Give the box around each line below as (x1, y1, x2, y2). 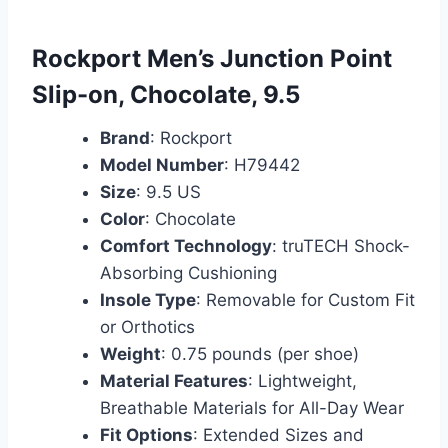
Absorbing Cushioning (100, 262, 277, 283)
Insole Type (100, 289, 196, 310)
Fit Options (100, 424, 193, 445)
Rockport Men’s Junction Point (32, 43, 392, 73)
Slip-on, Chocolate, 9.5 (32, 79, 300, 109)
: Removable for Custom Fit (196, 289, 415, 310)
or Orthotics (100, 316, 195, 337)
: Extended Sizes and (193, 424, 364, 445)
